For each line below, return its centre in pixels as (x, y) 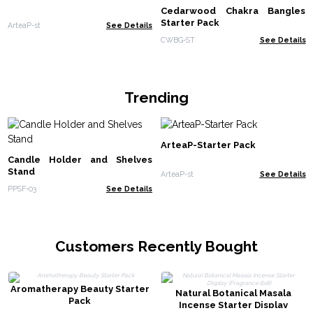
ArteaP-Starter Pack (208, 145)
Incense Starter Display (233, 305)
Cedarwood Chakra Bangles (233, 11)
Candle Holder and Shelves (80, 160)
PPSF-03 (22, 188)
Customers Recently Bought (156, 246)
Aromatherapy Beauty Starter (80, 289)
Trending (156, 97)
